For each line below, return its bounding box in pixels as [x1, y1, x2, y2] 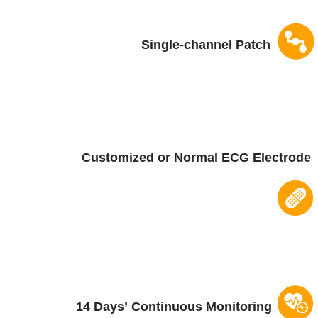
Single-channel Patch [141, 38, 278, 52]
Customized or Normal [82, 150, 221, 165]
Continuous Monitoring [128, 300, 272, 314]
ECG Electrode [221, 150, 311, 165]
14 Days [76, 300, 124, 314]
